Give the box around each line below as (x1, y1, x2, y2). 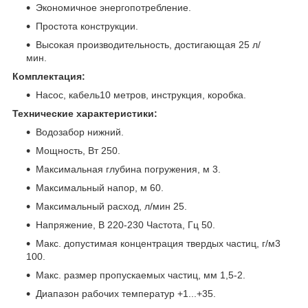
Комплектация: (12, 70, 85, 82)
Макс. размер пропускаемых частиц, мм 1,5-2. (36, 269, 245, 280)
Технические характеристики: (12, 107, 157, 119)
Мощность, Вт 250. (36, 144, 120, 156)
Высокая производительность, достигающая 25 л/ (36, 38, 261, 50)
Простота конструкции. (36, 20, 141, 32)
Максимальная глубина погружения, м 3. (36, 163, 221, 175)
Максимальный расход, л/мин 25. (36, 200, 187, 212)
